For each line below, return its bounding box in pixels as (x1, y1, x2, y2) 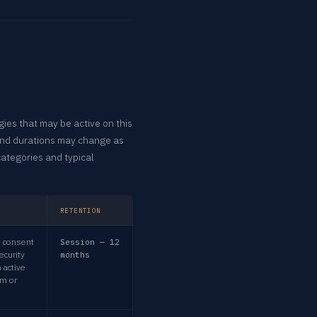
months (60, 249, 90, 260)
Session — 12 (60, 236, 120, 247)
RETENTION (60, 206, 101, 214)
